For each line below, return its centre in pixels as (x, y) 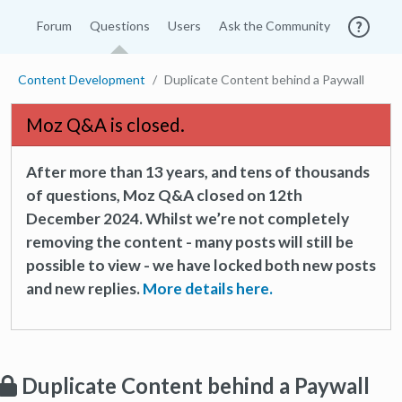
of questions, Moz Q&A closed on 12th (164, 195)
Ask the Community (274, 26)
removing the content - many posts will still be (190, 242)
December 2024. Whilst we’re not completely (188, 218)
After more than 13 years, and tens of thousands (198, 172)
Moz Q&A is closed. (105, 125)
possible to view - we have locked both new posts (201, 265)
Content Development (82, 79)
